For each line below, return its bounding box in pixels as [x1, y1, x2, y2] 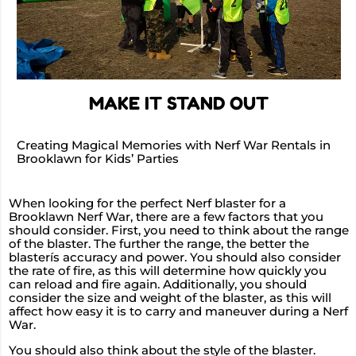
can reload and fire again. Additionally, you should [9, 277, 307, 292]
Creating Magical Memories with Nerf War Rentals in [17, 138, 331, 153]
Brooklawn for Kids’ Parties [17, 152, 179, 167]
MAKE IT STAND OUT [89, 92, 269, 114]
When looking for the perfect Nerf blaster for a [9, 196, 286, 211]
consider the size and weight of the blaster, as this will [9, 291, 331, 306]
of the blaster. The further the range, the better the [9, 237, 309, 252]
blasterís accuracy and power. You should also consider [9, 250, 341, 265]
